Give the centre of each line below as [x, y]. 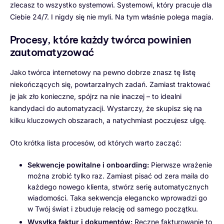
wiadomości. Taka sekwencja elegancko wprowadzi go [117, 198]
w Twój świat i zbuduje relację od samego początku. [113, 209]
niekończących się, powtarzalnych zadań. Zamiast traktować [110, 84]
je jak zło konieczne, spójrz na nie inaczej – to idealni [96, 96]
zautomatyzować [52, 52]
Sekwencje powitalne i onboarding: [88, 165]
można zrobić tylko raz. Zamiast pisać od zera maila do [118, 176]
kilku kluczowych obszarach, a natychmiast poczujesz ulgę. [108, 120]
